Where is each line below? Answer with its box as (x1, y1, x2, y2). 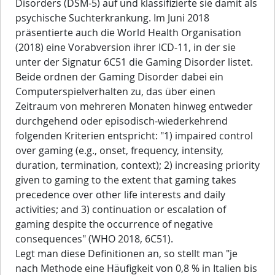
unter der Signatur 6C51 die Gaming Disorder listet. (15, 55, 253, 69)
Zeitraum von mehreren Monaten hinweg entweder (15, 99, 253, 114)
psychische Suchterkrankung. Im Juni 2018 (15, 11, 209, 25)
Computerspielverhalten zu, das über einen (15, 85, 215, 99)
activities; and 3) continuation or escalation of (15, 203, 226, 217)
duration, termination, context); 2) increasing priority (15, 158, 260, 172)
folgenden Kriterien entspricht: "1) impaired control (15, 129, 253, 143)
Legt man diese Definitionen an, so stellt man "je (15, 247, 238, 261)
